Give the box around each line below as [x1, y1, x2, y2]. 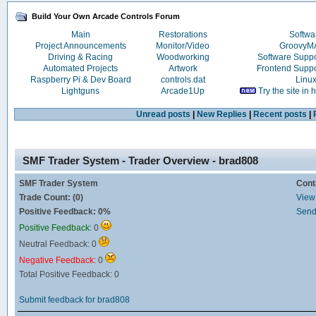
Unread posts [135, 109, 190, 120]
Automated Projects [43, 63, 119, 74]
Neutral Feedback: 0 [18, 239, 99, 250]
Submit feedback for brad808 [18, 295, 130, 305]
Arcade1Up [161, 86, 205, 97]
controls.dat [160, 75, 205, 85]
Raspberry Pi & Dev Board [30, 75, 131, 85]
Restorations [158, 30, 207, 40]
